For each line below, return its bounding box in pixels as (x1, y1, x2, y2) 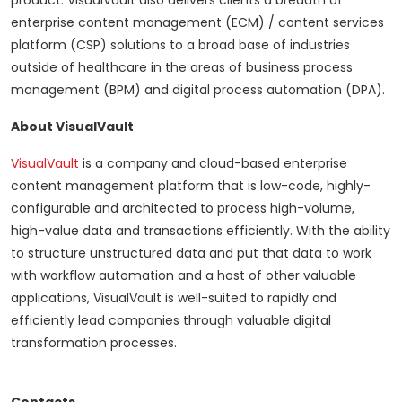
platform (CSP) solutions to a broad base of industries (11, 36, 350, 55)
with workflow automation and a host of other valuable (11, 267, 356, 285)
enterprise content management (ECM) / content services (11, 13, 384, 32)
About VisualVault (11, 118, 134, 136)
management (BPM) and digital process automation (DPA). (11, 81, 385, 100)
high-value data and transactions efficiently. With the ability (11, 222, 390, 240)
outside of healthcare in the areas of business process (11, 58, 353, 77)
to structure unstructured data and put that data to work (11, 244, 371, 263)
